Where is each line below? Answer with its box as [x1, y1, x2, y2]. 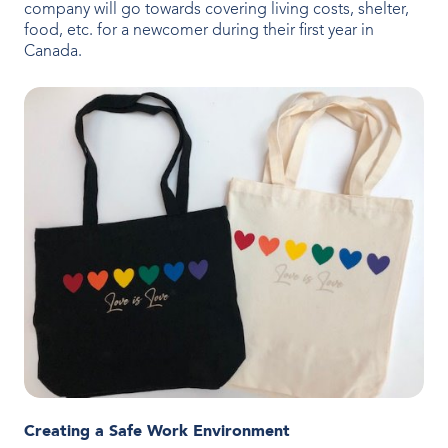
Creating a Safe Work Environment [24, 423, 290, 440]
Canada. [24, 44, 82, 61]
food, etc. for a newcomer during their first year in [24, 23, 374, 40]
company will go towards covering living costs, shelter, [24, 2, 409, 19]
